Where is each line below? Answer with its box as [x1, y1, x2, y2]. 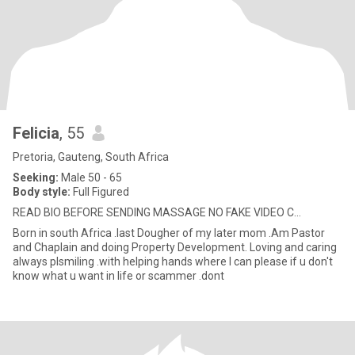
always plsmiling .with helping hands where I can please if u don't [13, 255, 50, 268]
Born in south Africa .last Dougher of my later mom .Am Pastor [13, 227, 39, 239]
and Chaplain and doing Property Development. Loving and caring [13, 241, 80, 254]
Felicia [13, 124, 59, 143]
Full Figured [71, 185, 129, 198]
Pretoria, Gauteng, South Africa [13, 151, 169, 163]
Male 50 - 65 [59, 171, 122, 184]
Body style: [13, 185, 71, 198]
